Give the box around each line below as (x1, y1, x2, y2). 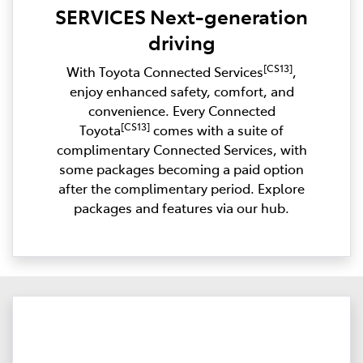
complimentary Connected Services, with (56, 139, 307, 158)
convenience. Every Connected (88, 100, 275, 119)
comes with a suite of (150, 120, 284, 139)
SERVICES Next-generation (55, 2, 308, 29)
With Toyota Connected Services (66, 62, 263, 80)
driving (147, 28, 216, 55)
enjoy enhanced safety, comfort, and (69, 81, 294, 100)
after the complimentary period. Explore (58, 178, 305, 197)
